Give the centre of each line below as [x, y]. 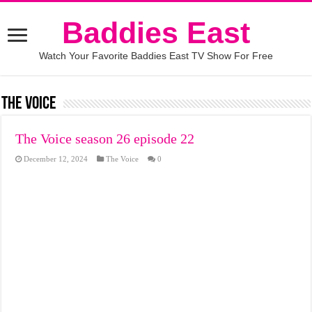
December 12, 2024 [56, 159]
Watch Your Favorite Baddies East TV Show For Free [156, 56]
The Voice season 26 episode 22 [105, 139]
